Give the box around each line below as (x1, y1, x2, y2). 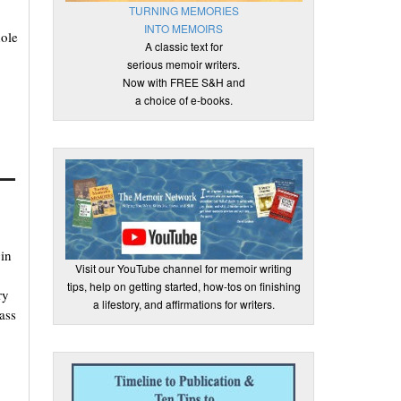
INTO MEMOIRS (144, 21, 224, 36)
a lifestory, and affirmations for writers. (92, 296, 275, 311)
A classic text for (144, 38, 223, 54)
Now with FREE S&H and (122, 74, 245, 90)
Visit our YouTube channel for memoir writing (75, 260, 293, 276)
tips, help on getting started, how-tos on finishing (66, 278, 301, 294)
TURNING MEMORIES (128, 3, 239, 18)
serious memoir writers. (127, 56, 241, 72)
